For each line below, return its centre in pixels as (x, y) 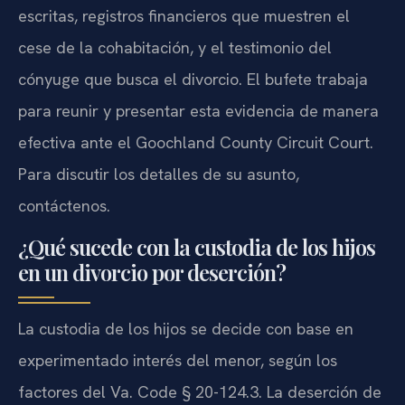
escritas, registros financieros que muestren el (184, 15)
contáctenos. (64, 205)
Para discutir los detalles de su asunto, (159, 174)
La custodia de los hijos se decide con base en (186, 329)
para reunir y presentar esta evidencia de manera (198, 110)
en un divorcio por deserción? (152, 273)
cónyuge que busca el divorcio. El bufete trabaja (193, 79)
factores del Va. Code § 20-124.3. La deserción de (200, 392)
